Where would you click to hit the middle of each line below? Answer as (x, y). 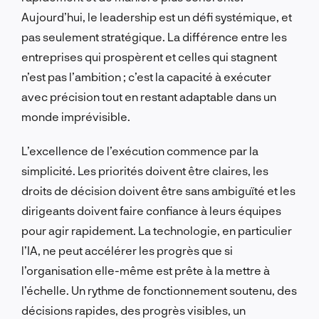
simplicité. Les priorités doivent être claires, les (145, 170)
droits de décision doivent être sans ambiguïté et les (158, 190)
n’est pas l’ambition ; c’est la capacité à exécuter (146, 76)
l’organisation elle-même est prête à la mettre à (146, 270)
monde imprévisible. (76, 116)
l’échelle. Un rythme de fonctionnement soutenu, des (159, 290)
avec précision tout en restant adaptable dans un (149, 96)
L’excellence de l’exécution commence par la (140, 150)
